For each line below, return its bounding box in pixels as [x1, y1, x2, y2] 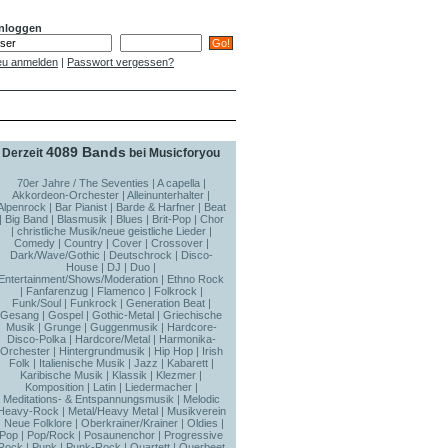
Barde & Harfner [115, 201, 195, 213]
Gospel [48, 309, 83, 321]
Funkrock [69, 297, 117, 309]
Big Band [4, 213, 48, 225]
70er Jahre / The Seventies [16, 177, 149, 189]
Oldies [187, 417, 218, 429]
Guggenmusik [89, 321, 158, 333]
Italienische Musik [38, 357, 125, 369]
